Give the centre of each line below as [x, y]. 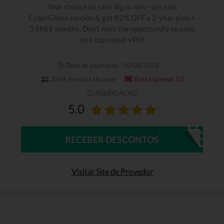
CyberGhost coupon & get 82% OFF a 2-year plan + [112, 17]
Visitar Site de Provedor [112, 171]
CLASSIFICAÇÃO [112, 93]
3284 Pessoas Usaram [82, 79]
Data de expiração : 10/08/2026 [111, 65]
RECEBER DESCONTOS [112, 139]
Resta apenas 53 [158, 79]
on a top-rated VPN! [112, 39]
